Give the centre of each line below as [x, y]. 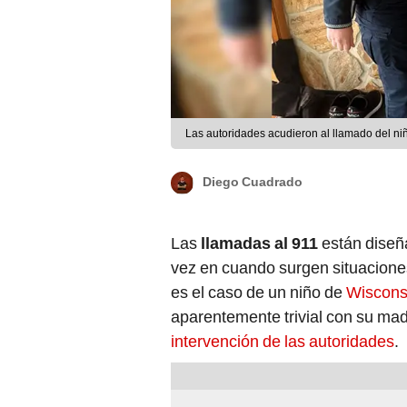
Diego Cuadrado [253, 182]
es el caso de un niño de [257, 293]
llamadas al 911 [258, 243]
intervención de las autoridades [283, 342]
